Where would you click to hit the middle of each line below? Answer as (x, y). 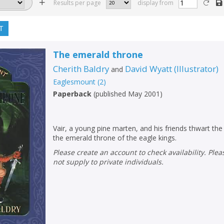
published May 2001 (128, 93)
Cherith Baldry (81, 68)
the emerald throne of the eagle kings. (115, 137)
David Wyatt (149, 68)
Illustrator (196, 68)
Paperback (72, 93)
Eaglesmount (74, 81)
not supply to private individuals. (108, 161)
